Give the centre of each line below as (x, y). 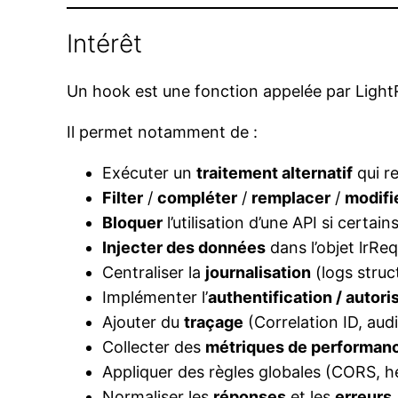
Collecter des (154, 347)
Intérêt (105, 43)
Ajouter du (143, 322)
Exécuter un (150, 173)
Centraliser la (154, 273)
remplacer (291, 198)
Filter (123, 198)
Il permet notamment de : (163, 132)
